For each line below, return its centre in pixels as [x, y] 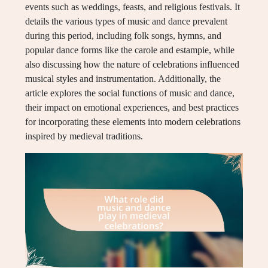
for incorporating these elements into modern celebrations [133, 122]
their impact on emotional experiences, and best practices [132, 107]
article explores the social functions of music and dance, [130, 93]
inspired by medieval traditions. [84, 136]
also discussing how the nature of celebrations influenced [132, 64]
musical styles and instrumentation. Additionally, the [123, 79]
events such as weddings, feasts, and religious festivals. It [133, 7]
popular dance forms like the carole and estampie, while [130, 50]
